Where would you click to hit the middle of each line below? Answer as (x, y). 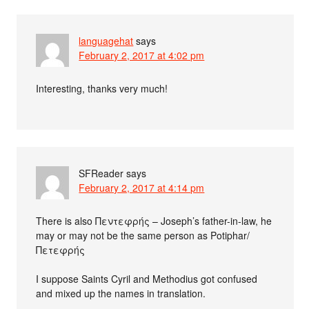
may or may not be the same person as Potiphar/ (143, 235)
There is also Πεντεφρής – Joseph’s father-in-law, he (154, 220)
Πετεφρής (61, 249)
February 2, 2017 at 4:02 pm (142, 55)
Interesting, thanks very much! (102, 88)
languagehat (106, 40)
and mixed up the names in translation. (121, 293)
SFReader (101, 173)
